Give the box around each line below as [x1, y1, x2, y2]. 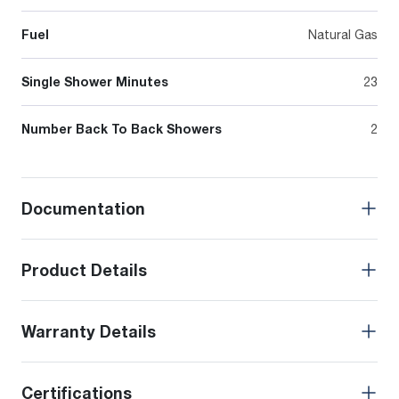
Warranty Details [21, 322, 156, 342]
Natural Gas [308, 27, 378, 43]
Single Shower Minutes [21, 74, 168, 90]
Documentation [21, 199, 145, 219]
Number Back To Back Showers [21, 121, 222, 137]
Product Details [21, 260, 147, 281]
